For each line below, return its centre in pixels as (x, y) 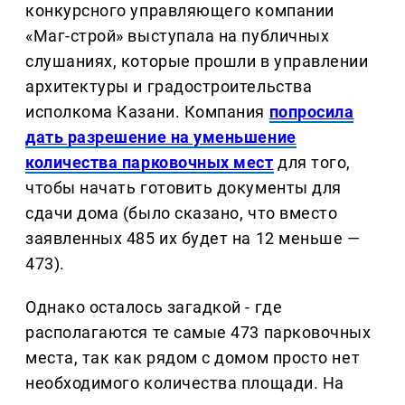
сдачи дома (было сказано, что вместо (182, 213)
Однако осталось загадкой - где (154, 307)
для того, (312, 163)
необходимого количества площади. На (185, 383)
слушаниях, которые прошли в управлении (197, 61)
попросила (311, 112)
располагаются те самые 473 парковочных (198, 333)
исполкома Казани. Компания (147, 112)
